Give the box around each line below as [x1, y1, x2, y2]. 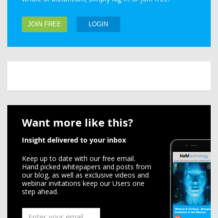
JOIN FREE [28, 20, 61, 28]
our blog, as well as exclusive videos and [22, 170, 149, 180]
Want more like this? [22, 115, 133, 130]
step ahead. [22, 187, 58, 196]
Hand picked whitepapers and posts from [22, 162, 151, 171]
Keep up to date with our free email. [22, 154, 135, 163]
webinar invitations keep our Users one [22, 179, 145, 188]
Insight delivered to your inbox [22, 135, 126, 145]
